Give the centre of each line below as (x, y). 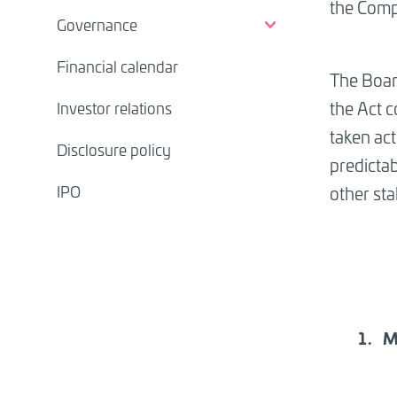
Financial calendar (117, 66)
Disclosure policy (114, 150)
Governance (97, 24)
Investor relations (114, 109)
